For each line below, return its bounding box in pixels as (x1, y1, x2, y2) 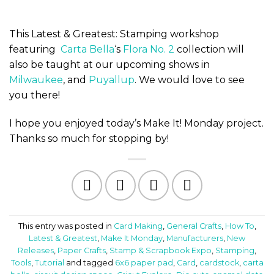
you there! (9, 89, 60, 101)
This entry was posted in (18, 221, 114, 231)
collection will (174, 43, 244, 55)
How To (224, 221, 254, 231)
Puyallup (89, 73, 135, 86)
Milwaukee (9, 73, 63, 86)
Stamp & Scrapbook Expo (109, 245, 212, 255)
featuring (9, 43, 61, 55)
